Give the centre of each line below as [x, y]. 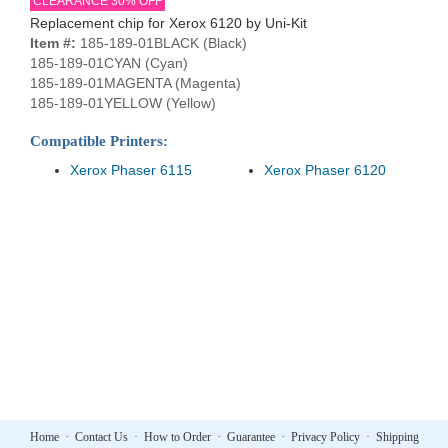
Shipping [397, 437]
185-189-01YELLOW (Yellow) [123, 103]
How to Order [177, 437]
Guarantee [250, 437]
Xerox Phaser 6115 [131, 170]
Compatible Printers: [99, 141]
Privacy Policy [325, 437]
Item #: [53, 43]
